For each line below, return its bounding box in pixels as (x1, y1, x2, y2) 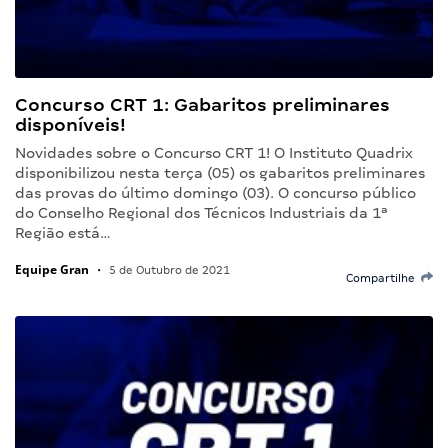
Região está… (15, 224, 111, 241)
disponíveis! (15, 113, 126, 135)
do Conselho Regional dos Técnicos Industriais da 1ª (15, 204, 388, 221)
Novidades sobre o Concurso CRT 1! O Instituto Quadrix (15, 144, 413, 161)
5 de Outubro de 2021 (106, 263, 230, 276)
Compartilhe (346, 271, 421, 284)
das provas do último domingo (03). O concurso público (15, 184, 416, 201)
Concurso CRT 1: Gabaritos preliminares (15, 93, 390, 115)
